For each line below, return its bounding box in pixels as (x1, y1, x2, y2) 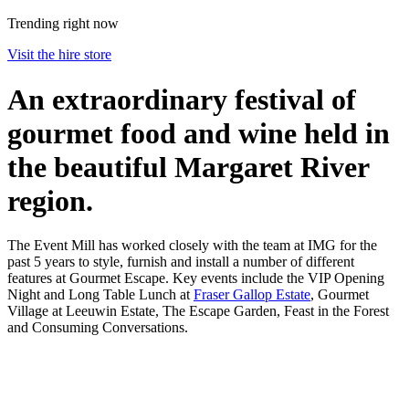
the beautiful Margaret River (7, 150, 369, 184)
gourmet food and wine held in (7, 116, 390, 150)
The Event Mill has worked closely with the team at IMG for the (7, 237, 377, 254)
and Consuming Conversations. (7, 320, 188, 336)
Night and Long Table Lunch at (7, 287, 194, 303)
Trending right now (7, 16, 119, 32)
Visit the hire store (7, 47, 111, 63)
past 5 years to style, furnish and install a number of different (7, 254, 354, 270)
